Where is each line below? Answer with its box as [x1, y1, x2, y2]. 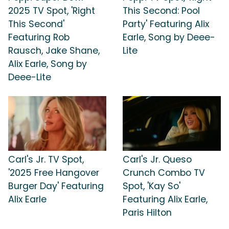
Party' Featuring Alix [123, 17, 209, 30]
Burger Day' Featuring [8, 180, 104, 193]
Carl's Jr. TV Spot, [8, 153, 84, 166]
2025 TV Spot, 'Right [8, 4, 95, 17]
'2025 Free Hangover [8, 167, 99, 179]
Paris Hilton [123, 207, 172, 219]
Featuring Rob [8, 31, 70, 43]
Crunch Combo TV [123, 167, 205, 179]
